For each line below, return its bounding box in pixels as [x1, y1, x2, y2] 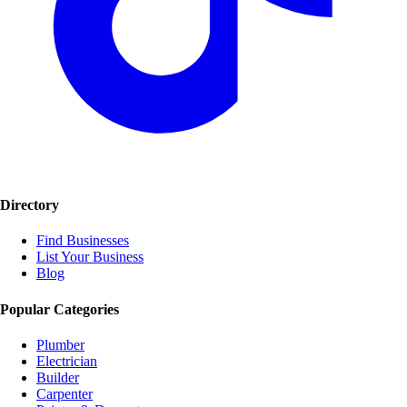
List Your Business [36, 249, 144, 265]
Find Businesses [36, 233, 129, 249]
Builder [36, 369, 79, 385]
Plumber [36, 336, 84, 352]
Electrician [36, 352, 97, 369]
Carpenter [36, 385, 93, 402]
